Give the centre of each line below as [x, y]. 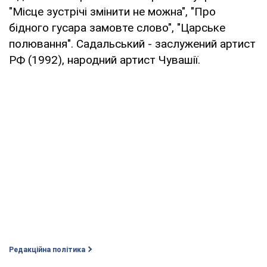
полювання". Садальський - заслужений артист [132, 44]
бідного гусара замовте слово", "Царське [117, 27]
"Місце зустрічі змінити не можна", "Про [112, 11]
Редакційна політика [47, 249]
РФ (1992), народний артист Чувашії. [105, 60]
